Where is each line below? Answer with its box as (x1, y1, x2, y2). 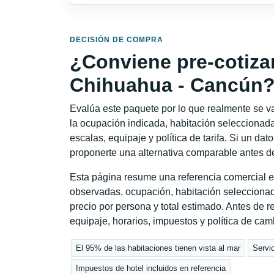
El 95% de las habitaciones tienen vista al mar (76, 243, 241, 253)
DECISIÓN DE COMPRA (70, 35, 163, 44)
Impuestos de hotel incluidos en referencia (76, 263, 226, 273)
